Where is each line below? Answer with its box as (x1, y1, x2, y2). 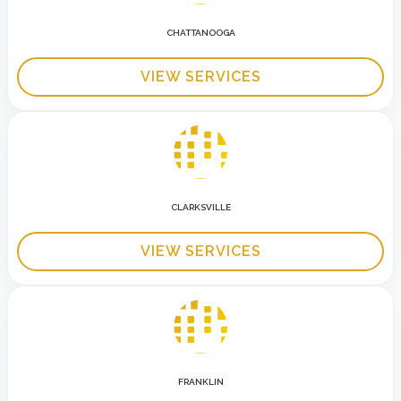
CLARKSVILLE (170, 201, 231, 212)
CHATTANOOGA (166, 27, 235, 38)
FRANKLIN (177, 376, 224, 387)
